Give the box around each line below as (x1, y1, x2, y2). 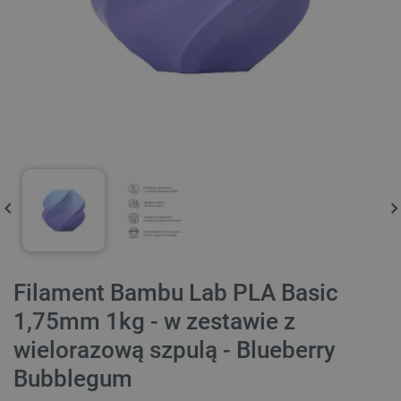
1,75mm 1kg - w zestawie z (13, 308, 295, 336)
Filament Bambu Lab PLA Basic (13, 279, 338, 307)
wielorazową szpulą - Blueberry (13, 337, 336, 364)
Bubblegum (13, 365, 132, 393)
